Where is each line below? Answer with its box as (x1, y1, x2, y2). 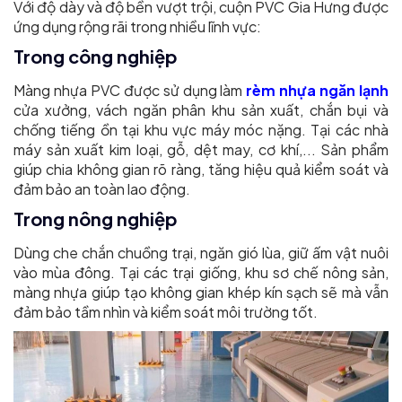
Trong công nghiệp (13, 45, 178, 68)
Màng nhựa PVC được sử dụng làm (13, 81, 247, 100)
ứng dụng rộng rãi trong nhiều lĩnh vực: (13, 17, 261, 37)
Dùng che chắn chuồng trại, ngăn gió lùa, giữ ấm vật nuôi (13, 243, 389, 263)
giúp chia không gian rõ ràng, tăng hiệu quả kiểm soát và (13, 160, 389, 179)
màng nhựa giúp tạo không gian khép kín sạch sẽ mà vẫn (13, 283, 389, 302)
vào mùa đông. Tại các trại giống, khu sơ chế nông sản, (13, 263, 389, 283)
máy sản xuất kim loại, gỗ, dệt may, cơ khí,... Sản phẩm (13, 140, 389, 160)
